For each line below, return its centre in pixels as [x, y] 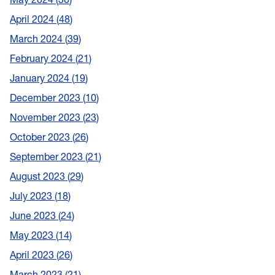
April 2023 [33, 254]
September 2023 [48, 156]
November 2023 [46, 117]
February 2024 [43, 58]
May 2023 [33, 235]
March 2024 [37, 38]
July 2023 [32, 196]
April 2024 [33, 19]
